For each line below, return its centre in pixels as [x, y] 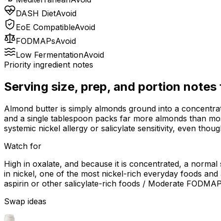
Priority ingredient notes [49, 65]
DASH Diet [36, 14]
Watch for [23, 146]
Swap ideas [25, 202]
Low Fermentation [50, 55]
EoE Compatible [45, 27]
